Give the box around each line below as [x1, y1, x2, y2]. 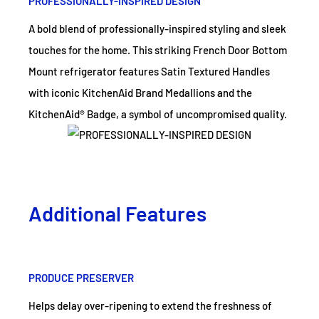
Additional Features [28, 200, 206, 226]
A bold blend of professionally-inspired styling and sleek [28, 21, 286, 35]
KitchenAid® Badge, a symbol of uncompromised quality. [28, 107, 287, 120]
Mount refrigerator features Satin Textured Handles [28, 64, 270, 78]
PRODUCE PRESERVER [28, 271, 134, 284]
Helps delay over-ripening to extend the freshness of [28, 298, 272, 312]
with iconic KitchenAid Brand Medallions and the [28, 85, 252, 99]
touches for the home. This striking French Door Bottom [28, 43, 287, 56]
